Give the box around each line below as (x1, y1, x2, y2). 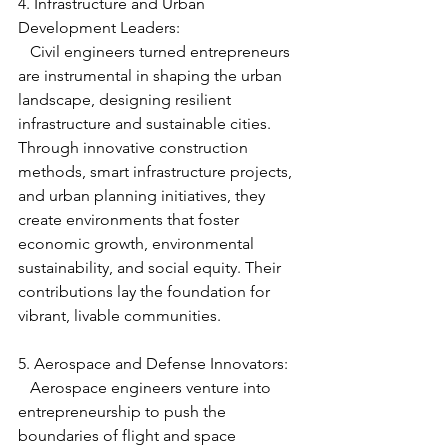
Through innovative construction (18, 137, 252, 157)
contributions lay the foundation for (18, 281, 274, 301)
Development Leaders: (18, 17, 180, 37)
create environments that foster (18, 209, 243, 229)
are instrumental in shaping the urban (18, 65, 286, 85)
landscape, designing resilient (18, 89, 235, 109)
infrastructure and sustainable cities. (18, 113, 275, 133)
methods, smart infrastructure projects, (18, 161, 296, 181)
